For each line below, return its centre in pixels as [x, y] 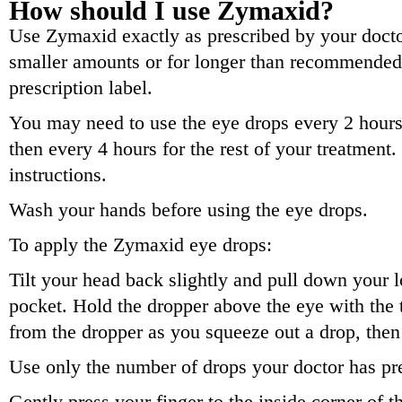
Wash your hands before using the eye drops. [188, 210]
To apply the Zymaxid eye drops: [140, 245]
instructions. [58, 175]
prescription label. [81, 88]
